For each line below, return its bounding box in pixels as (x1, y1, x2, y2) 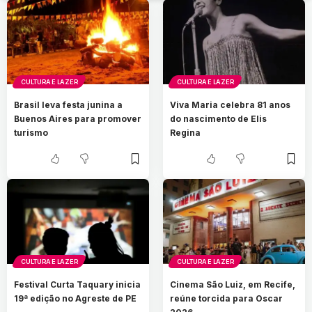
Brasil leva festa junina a (14, 100, 123, 111)
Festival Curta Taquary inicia (14, 279, 141, 290)
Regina (170, 127, 201, 139)
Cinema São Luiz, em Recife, (170, 279, 296, 290)
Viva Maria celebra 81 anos (170, 100, 291, 111)
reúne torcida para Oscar (170, 292, 283, 304)
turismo (14, 127, 49, 139)
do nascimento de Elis (170, 114, 267, 125)
